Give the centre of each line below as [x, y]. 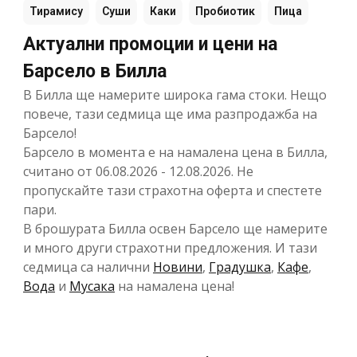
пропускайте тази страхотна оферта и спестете [173, 190]
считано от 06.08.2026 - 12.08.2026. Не [138, 171]
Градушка [240, 267]
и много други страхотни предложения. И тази [170, 247]
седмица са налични [88, 267]
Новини [178, 267]
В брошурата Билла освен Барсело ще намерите [175, 228]
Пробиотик [225, 11]
